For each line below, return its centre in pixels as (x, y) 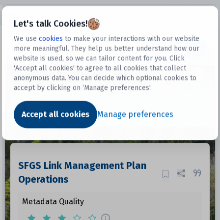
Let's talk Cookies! (51, 24)
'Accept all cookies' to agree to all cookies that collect (100, 68)
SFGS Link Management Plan (82, 165)
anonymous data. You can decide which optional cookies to (105, 78)
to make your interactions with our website (132, 39)
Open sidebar (29, 16)
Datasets (154, 50)
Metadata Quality (53, 202)
